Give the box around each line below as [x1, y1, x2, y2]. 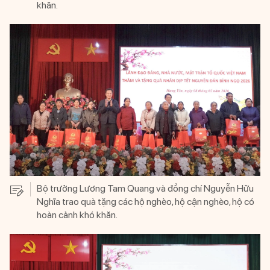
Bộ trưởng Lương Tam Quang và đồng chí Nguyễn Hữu [37, 182, 254, 194]
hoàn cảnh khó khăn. [37, 209, 118, 221]
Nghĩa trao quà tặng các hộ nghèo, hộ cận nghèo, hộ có [37, 195, 254, 207]
